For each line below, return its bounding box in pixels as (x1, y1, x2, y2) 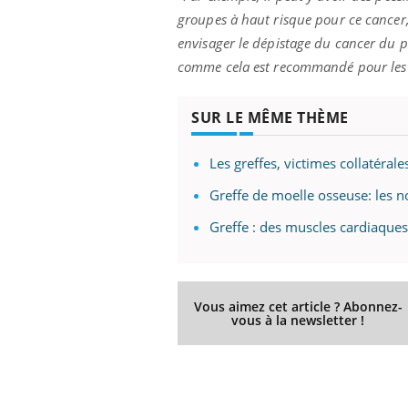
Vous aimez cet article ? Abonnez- (193, 298, 403, 316)
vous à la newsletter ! (231, 311, 365, 330)
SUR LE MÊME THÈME (191, 107, 349, 128)
